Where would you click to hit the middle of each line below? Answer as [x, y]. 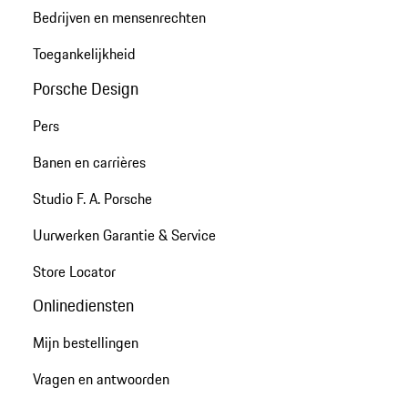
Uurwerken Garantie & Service [124, 235]
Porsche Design [85, 88]
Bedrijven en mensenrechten [119, 18]
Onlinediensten [83, 305]
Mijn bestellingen [85, 342]
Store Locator [74, 271]
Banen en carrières [89, 162]
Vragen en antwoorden [101, 378]
